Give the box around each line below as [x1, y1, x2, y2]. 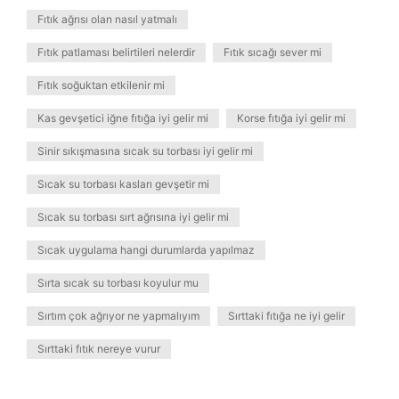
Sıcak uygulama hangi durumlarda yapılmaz [37, 243, 255, 256]
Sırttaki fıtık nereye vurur [37, 342, 160, 355]
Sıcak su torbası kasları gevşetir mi [37, 177, 209, 191]
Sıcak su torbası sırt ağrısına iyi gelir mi [37, 210, 229, 224]
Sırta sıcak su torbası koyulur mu [37, 276, 199, 289]
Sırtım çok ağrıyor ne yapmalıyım [37, 309, 199, 322]
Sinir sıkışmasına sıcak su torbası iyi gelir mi [37, 144, 253, 158]
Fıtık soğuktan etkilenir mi [37, 78, 165, 92]
